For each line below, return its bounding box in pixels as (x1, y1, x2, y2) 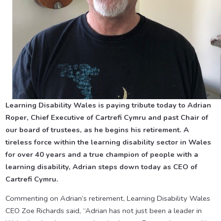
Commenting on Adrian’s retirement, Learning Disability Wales (5, 193, 210, 204)
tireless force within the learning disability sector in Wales (5, 137, 211, 147)
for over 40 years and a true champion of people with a (5, 149, 198, 160)
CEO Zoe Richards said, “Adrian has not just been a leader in (5, 206, 202, 216)
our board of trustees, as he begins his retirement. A (5, 125, 189, 135)
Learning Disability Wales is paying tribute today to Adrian (5, 100, 211, 110)
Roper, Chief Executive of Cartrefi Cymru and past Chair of (5, 112, 208, 123)
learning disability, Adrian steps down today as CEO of (5, 162, 197, 172)
